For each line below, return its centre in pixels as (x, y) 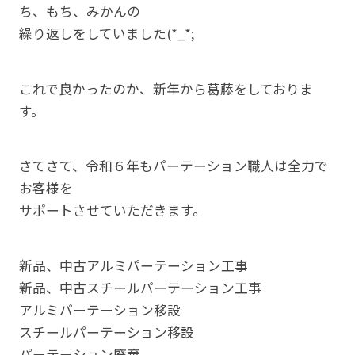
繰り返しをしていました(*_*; (107, 33)
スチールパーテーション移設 (106, 332)
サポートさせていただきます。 (112, 210)
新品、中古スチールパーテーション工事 (140, 288)
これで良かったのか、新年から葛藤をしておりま (166, 88)
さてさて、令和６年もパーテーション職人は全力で (173, 166)
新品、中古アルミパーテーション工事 (133, 266)
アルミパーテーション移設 (99, 310)
